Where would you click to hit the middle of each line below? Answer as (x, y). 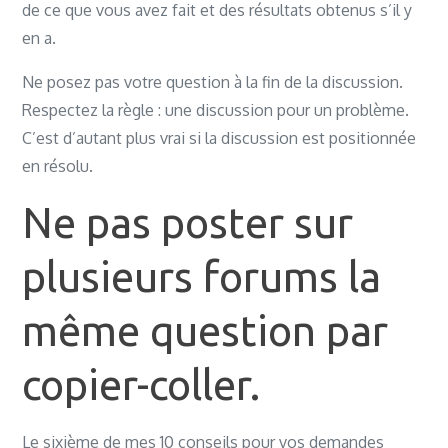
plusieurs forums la (202, 276)
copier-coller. (141, 384)
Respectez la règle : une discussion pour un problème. (216, 110)
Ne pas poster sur (188, 222)
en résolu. (58, 166)
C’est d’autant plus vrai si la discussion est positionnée (219, 138)
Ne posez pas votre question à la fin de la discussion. (213, 82)
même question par (205, 330)
